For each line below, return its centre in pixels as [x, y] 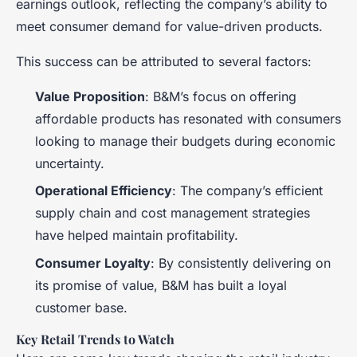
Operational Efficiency [104, 191]
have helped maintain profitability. [137, 235]
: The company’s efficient [247, 191]
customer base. [81, 307]
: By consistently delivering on [241, 263]
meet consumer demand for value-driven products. [169, 26]
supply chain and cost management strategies [173, 213]
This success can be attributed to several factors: [164, 61]
